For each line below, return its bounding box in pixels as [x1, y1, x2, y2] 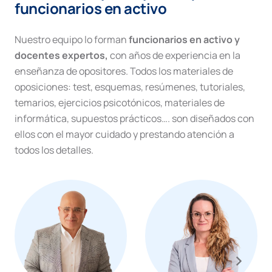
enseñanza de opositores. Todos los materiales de [15, 64, 233, 78]
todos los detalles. [15, 143, 93, 157]
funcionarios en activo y [129, 32, 240, 46]
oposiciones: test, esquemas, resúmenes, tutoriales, [15, 80, 245, 93]
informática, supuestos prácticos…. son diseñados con [15, 111, 254, 125]
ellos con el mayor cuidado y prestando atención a [15, 127, 234, 141]
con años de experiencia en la [108, 48, 240, 62]
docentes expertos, [15, 48, 108, 62]
